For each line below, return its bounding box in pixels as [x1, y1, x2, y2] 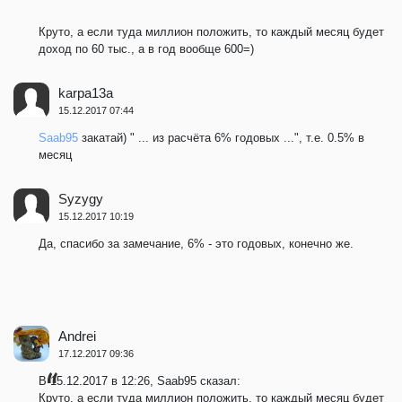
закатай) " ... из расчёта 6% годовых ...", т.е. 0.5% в [78, 130, 364, 144]
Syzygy [58, 190, 103, 206]
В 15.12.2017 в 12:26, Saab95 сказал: [39, 373, 240, 388]
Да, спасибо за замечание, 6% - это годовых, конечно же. [39, 236, 354, 250]
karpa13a [58, 84, 113, 100]
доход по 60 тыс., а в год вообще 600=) [39, 41, 254, 56]
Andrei [58, 328, 96, 344]
